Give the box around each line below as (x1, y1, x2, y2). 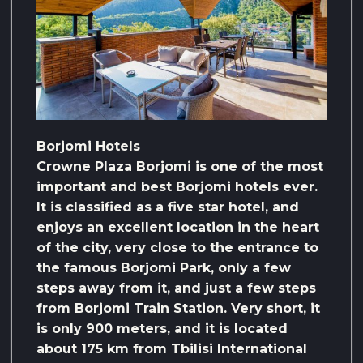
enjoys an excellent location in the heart (36, 220, 319, 236)
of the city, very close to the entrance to (36, 240, 318, 256)
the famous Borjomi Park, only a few (36, 260, 291, 276)
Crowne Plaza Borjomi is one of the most (36, 159, 323, 175)
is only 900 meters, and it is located (36, 321, 288, 337)
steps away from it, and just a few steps (36, 280, 316, 297)
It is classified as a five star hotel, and (36, 199, 299, 216)
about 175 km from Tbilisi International (36, 341, 307, 357)
